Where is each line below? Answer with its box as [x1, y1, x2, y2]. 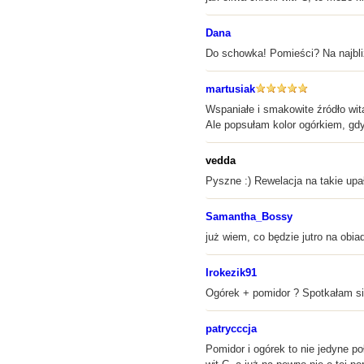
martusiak [206, 83, 255, 95]
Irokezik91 [206, 266, 257, 279]
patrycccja [206, 323, 257, 335]
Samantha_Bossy [206, 210, 292, 223]
